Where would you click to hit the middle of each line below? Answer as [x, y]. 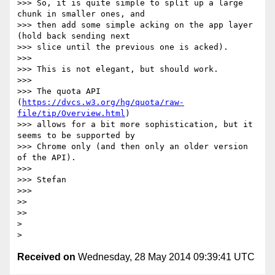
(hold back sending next [74, 36]
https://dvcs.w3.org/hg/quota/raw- [103, 103]
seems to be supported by [76, 136]
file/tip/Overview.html [71, 114]
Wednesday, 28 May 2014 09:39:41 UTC [165, 257]
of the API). [47, 158]
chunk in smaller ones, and [81, 14]
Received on [46, 257]
